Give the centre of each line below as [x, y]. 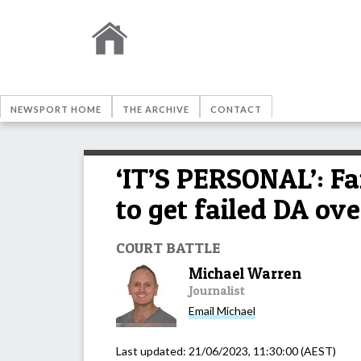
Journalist [217, 290]
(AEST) [317, 351]
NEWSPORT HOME [56, 109]
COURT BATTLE [168, 247]
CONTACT [236, 109]
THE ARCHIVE [156, 109]
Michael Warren [245, 273]
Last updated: [152, 351]
